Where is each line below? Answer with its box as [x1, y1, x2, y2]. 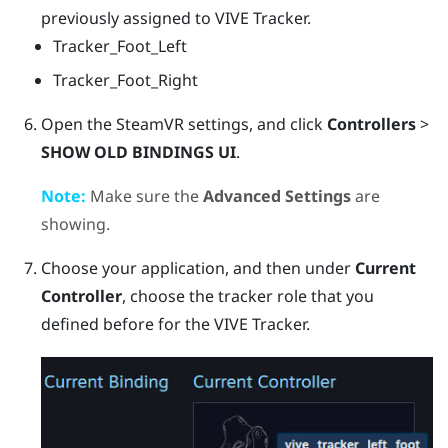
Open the [40, 112, 116, 135]
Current [354, 256, 416, 279]
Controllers [326, 112, 416, 135]
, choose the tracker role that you [121, 284, 374, 307]
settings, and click [183, 112, 327, 135]
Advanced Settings [202, 184, 351, 207]
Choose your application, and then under [40, 256, 355, 279]
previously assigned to [40, 6, 215, 29]
